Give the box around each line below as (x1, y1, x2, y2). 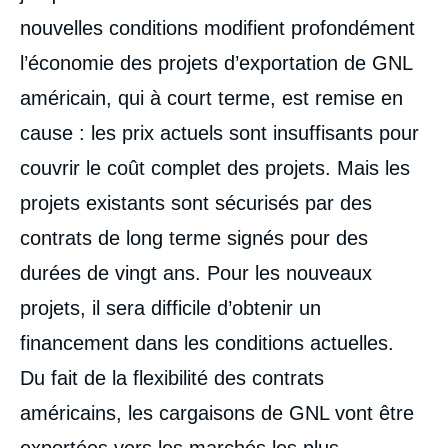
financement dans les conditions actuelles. (20, 331, 394, 354)
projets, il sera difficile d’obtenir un (20, 296, 321, 319)
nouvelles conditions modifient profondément (20, 16, 415, 39)
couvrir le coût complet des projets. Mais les (20, 156, 410, 179)
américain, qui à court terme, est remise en (20, 86, 403, 109)
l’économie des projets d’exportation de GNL (20, 51, 412, 74)
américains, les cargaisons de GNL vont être (20, 401, 414, 424)
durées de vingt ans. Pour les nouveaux (20, 261, 372, 284)
